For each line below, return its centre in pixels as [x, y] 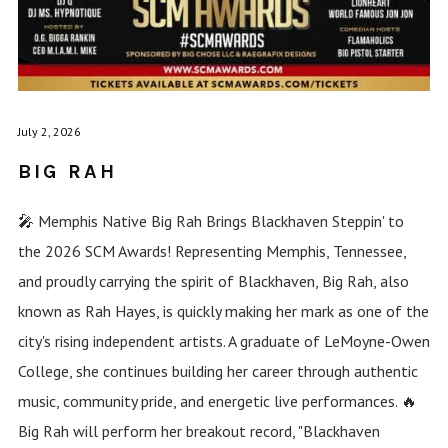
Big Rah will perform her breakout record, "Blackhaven [198, 431]
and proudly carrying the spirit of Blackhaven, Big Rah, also [213, 281]
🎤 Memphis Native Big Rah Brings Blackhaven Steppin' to [210, 221]
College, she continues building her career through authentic [217, 371]
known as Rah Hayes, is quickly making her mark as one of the [223, 311]
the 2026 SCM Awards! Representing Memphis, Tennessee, [211, 251]
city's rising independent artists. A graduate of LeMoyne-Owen [223, 341]
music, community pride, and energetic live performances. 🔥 [217, 401]
